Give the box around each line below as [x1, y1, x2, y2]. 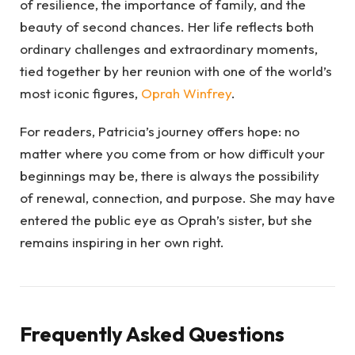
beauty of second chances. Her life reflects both [20, 17, 314, 35]
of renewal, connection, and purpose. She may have [20, 189, 335, 206]
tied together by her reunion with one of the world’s [20, 62, 332, 79]
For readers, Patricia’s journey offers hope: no [20, 122, 300, 139]
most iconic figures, [20, 84, 141, 101]
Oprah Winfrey [141, 84, 231, 101]
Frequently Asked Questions [20, 320, 284, 347]
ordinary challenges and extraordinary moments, [20, 40, 318, 57]
